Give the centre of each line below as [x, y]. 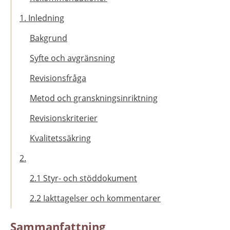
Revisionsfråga [58, 78]
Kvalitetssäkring [60, 138]
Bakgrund [49, 38]
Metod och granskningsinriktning [94, 98]
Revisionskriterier [64, 118]
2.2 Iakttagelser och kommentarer [95, 198]
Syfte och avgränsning [72, 58]
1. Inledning [42, 18]
